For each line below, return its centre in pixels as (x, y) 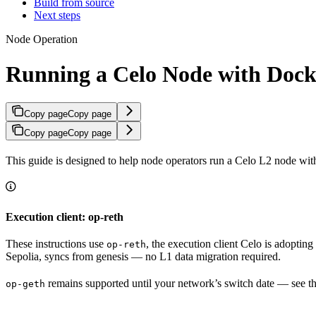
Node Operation (42, 39)
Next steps (57, 16)
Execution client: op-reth (65, 217)
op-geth (25, 284)
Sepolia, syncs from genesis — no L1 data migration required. (143, 257)
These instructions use (56, 244)
